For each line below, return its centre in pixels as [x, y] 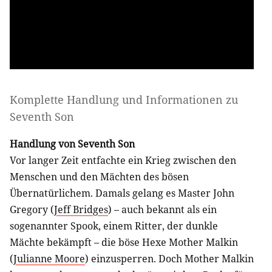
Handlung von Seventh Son [72, 144]
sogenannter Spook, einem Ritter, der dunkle [114, 226]
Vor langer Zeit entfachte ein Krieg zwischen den [123, 160]
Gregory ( [32, 209]
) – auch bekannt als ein [162, 209]
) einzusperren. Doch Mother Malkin [169, 258]
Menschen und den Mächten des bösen [99, 176]
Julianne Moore [49, 258]
